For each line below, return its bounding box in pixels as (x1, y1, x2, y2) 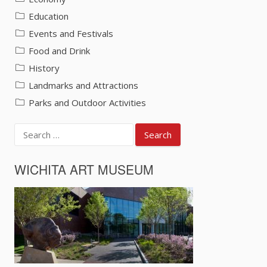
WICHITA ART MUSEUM (14, 160, 154, 179)
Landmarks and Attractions (29, 79, 138, 92)
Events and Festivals (29, 27, 113, 40)
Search (14, 124, 38, 133)
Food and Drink (29, 45, 90, 57)
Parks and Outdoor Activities (29, 97, 146, 109)
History (29, 62, 60, 74)
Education (29, 10, 69, 23)
